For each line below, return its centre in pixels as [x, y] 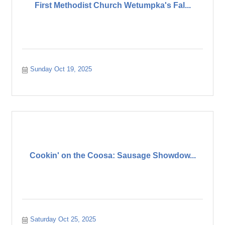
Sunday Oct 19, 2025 [61, 69]
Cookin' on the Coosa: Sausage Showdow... [113, 155]
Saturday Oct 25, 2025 [63, 219]
